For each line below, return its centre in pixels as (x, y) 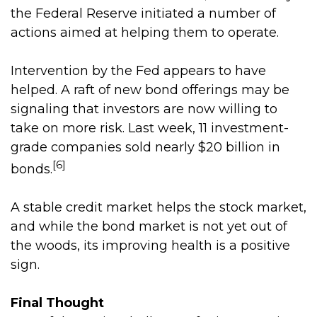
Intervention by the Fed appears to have (138, 71)
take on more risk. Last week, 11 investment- (150, 128)
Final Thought (57, 303)
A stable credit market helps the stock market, (158, 207)
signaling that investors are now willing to (144, 109)
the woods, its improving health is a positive (150, 246)
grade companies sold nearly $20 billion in (145, 147)
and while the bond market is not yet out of (149, 226)
